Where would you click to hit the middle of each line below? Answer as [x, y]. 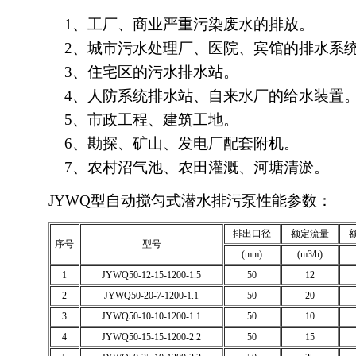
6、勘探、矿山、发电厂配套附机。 [173, 143]
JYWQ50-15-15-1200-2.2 [151, 337]
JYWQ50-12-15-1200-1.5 [151, 275]
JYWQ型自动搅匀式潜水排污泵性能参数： [190, 201]
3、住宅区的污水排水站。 [143, 72]
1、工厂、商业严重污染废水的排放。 [181, 24]
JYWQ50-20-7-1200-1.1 [151, 296]
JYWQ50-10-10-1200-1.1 [151, 316]
